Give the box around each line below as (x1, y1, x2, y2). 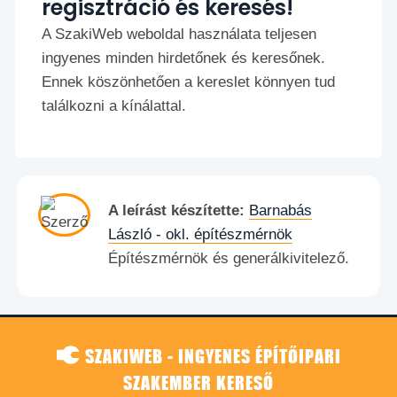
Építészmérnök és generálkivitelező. (108, 250, 349, 268)
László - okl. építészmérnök (108, 226, 292, 244)
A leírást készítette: (108, 202, 245, 220)
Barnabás (249, 202, 312, 220)
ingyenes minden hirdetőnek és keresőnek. (42, 50, 326, 67)
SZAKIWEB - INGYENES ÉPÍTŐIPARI (84, 345, 341, 368)
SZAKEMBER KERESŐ (123, 371, 274, 394)
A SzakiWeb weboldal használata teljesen (42, 26, 317, 43)
